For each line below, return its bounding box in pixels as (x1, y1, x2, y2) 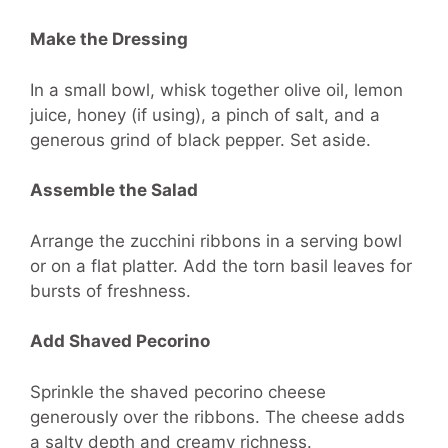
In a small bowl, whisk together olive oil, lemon (30, 79, 403, 100)
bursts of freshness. (30, 280, 191, 301)
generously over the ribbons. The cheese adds (30, 406, 405, 427)
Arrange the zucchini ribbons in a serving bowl (30, 230, 402, 251)
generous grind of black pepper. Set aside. (30, 129, 371, 150)
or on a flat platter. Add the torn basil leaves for (30, 255, 412, 276)
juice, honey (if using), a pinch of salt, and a (30, 104, 380, 125)
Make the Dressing (30, 29, 188, 50)
